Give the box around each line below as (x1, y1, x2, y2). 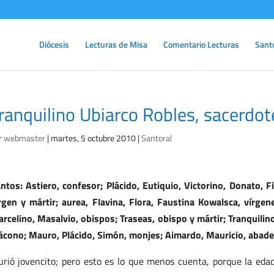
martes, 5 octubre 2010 (50, 131, 136, 144)
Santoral (141, 131, 172, 144)
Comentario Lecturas (163, 38, 239, 51)
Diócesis (39, 38, 69, 51)
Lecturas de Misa (85, 38, 147, 51)
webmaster (3, 131, 45, 144)
